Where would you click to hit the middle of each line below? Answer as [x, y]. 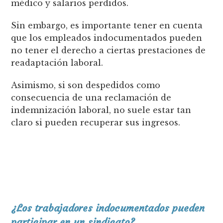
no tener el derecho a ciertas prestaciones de [109, 50]
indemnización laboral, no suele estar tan [101, 110]
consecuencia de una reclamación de [91, 97]
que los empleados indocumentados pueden [107, 38]
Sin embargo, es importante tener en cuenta [107, 25]
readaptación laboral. [58, 62]
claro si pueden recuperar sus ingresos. [96, 122]
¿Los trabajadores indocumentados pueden [108, 208]
